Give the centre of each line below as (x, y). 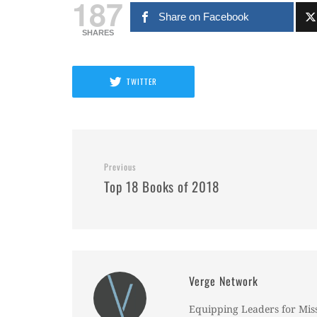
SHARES (98, 32)
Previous (120, 166)
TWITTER (142, 82)
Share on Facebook (204, 16)
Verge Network (224, 281)
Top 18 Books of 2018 (162, 186)
